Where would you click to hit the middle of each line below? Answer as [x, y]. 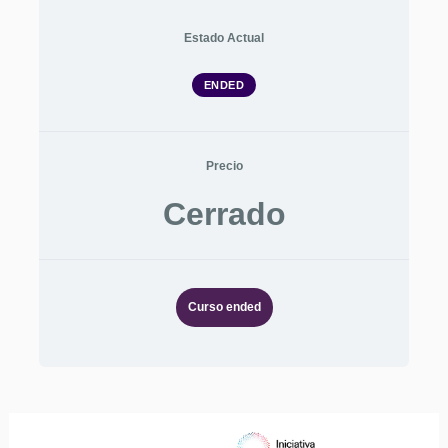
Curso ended [224, 307]
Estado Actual [224, 38]
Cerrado [224, 214]
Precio [224, 166]
